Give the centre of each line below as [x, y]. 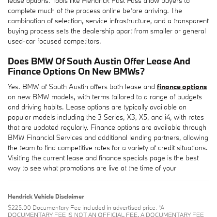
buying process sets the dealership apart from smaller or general [107, 31]
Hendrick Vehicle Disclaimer [46, 196]
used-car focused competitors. [54, 41]
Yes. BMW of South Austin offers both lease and [82, 86]
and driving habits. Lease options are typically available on [97, 107]
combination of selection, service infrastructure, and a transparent [108, 20]
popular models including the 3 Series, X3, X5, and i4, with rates [106, 117]
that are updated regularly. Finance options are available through [107, 127]
